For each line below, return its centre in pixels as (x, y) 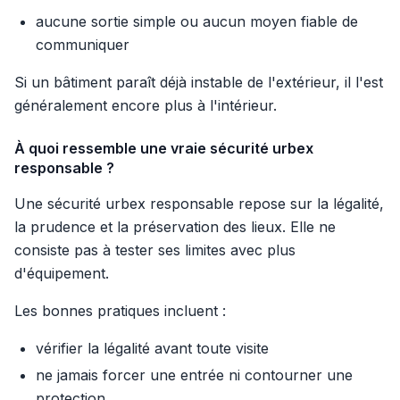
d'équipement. (62, 274)
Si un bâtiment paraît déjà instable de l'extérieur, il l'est (199, 83)
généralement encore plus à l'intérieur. (146, 106)
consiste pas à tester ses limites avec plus (155, 250)
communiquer (83, 45)
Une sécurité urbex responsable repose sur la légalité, (199, 204)
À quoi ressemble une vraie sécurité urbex (164, 149)
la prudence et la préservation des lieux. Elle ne (175, 227)
